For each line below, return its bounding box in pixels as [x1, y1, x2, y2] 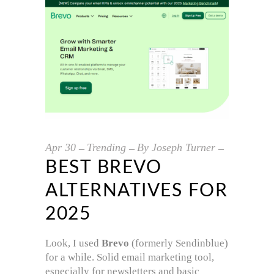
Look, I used [45, 237, 102, 249]
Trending [87, 141, 126, 154]
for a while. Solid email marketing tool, [45, 251, 214, 263]
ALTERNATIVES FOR [45, 181, 228, 200]
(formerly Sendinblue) [129, 237, 228, 249]
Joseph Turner [152, 141, 215, 154]
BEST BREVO [45, 158, 161, 177]
